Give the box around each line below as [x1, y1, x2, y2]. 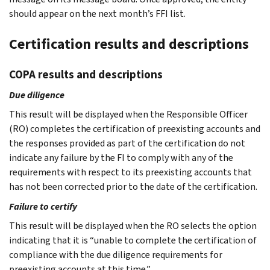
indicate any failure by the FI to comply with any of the [9, 151, 233, 164]
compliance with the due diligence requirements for [9, 248, 222, 261]
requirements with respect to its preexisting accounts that [9, 165, 252, 178]
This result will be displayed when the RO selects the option [9, 219, 257, 232]
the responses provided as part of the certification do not [9, 136, 245, 149]
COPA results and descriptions [9, 66, 163, 82]
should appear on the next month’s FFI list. [9, 7, 186, 20]
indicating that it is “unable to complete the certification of [9, 233, 257, 246]
